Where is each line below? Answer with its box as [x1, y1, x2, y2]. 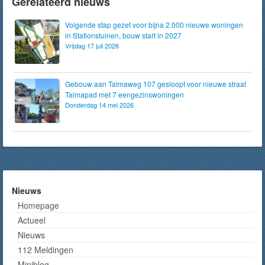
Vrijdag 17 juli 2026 [65, 41, 119, 50]
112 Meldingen [18, 244, 73, 256]
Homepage [18, 199, 59, 211]
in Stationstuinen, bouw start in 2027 [65, 30, 182, 40]
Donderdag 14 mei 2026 [65, 100, 134, 109]
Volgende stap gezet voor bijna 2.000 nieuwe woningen [65, 20, 243, 30]
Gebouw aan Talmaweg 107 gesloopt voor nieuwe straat [65, 79, 246, 89]
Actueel [18, 214, 46, 226]
